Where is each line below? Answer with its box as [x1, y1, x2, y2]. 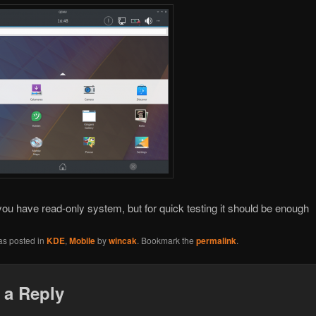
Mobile [68, 233, 95, 247]
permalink [195, 233, 236, 247]
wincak [108, 233, 137, 247]
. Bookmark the [136, 233, 196, 246]
